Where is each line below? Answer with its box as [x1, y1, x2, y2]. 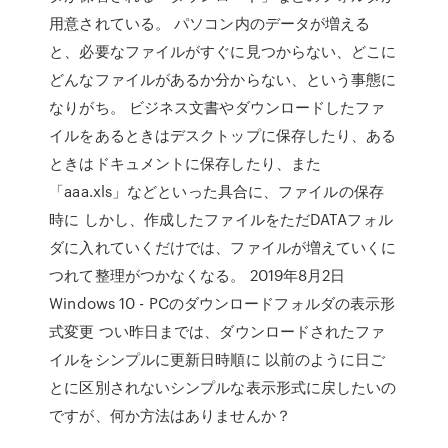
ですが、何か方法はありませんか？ [49, 404, 291, 426]
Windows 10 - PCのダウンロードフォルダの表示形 [49, 292, 396, 314]
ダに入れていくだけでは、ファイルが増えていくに [49, 236, 397, 258]
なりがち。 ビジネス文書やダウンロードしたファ [49, 96, 386, 118]
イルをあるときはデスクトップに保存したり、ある [49, 124, 397, 146]
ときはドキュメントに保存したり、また [49, 152, 322, 174]
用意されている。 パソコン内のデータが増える [49, 12, 371, 34]
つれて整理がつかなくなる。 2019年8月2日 [49, 264, 346, 286]
